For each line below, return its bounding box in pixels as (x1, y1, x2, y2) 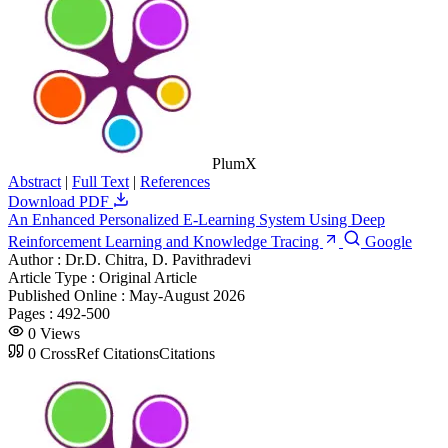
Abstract (8, 172, 61, 190)
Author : (8, 250, 65, 268)
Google (361, 232, 412, 250)
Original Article (99, 268, 197, 286)
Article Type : (8, 268, 99, 286)
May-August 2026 (129, 286, 245, 304)
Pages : (8, 304, 57, 322)
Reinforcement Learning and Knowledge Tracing (8, 232, 323, 250)
